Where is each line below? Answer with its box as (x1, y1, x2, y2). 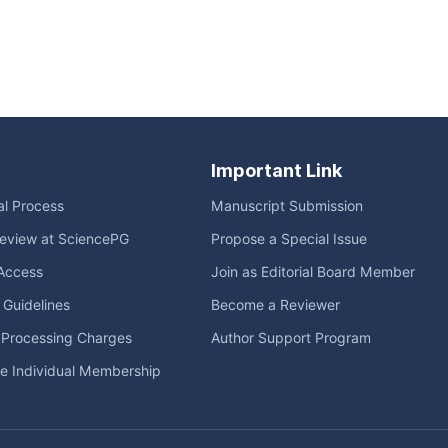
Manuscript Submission (211, 198, 363, 214)
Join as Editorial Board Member (211, 264, 415, 280)
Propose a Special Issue (211, 231, 367, 247)
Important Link (211, 160, 342, 181)
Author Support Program (211, 330, 371, 346)
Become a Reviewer (211, 297, 340, 313)
